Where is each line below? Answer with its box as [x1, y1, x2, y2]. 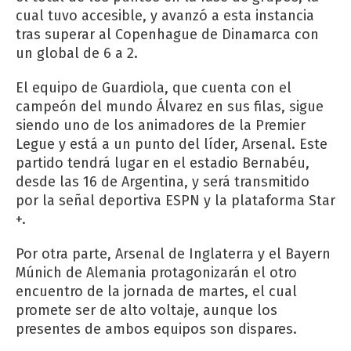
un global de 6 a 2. [16, 44, 138, 62]
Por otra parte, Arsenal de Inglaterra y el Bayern [16, 244, 331, 262]
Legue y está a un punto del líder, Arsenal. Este [16, 135, 327, 153]
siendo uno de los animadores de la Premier [16, 116, 306, 134]
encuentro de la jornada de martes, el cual [16, 282, 297, 300]
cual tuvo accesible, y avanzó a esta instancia [16, 6, 314, 24]
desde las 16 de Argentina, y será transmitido [16, 172, 309, 190]
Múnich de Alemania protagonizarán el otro [16, 263, 297, 281]
